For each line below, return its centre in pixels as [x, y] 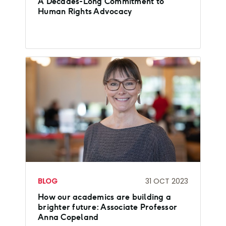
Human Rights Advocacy [85, 12]
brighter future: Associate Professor [107, 207]
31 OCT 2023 [167, 181]
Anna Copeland [68, 217]
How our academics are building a [104, 197]
